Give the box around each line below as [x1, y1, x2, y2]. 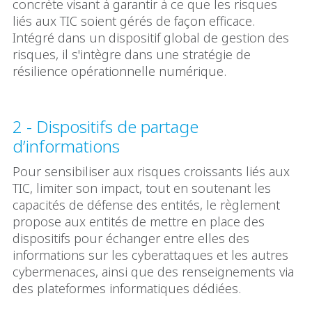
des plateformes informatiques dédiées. [13, 280, 241, 297]
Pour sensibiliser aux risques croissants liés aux [13, 163, 290, 180]
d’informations [13, 134, 120, 158]
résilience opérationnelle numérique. [13, 63, 226, 80]
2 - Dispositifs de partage [13, 115, 198, 139]
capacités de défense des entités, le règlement [13, 196, 280, 214]
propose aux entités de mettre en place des [13, 213, 265, 231]
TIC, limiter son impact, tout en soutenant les [13, 180, 271, 197]
